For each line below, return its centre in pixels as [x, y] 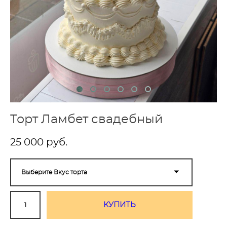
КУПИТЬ [120, 205]
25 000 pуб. [39, 142]
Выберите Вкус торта [54, 172]
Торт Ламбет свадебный [87, 120]
